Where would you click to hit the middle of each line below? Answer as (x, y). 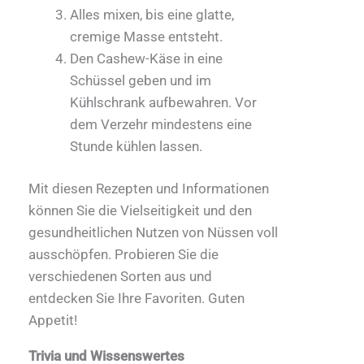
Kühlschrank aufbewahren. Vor (163, 102)
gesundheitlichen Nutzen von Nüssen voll (153, 233)
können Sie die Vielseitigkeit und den (140, 211)
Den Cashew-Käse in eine (146, 58)
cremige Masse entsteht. (146, 36)
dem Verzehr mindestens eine (161, 124)
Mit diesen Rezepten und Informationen (149, 189)
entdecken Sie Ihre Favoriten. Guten (136, 299)
